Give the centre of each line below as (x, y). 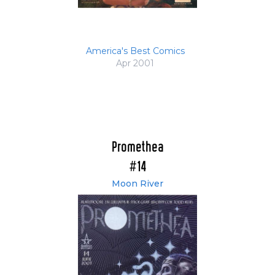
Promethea (137, 148)
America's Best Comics (135, 51)
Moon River (137, 184)
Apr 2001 (135, 64)
